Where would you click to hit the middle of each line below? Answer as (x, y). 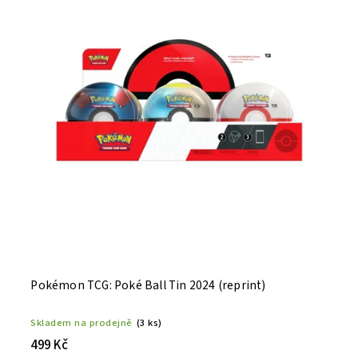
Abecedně (120, 22)
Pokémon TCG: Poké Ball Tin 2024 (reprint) (148, 286)
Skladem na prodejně (82, 323)
